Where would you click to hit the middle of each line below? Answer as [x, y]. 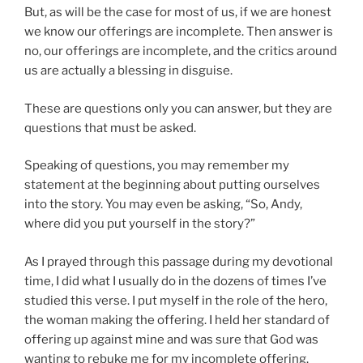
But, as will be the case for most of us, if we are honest [178, 13]
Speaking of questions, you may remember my [157, 166]
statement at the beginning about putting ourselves [172, 185]
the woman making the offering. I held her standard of [177, 320]
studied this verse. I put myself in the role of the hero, [176, 300]
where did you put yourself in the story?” [140, 224]
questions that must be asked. [110, 128]
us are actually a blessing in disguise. [128, 71]
